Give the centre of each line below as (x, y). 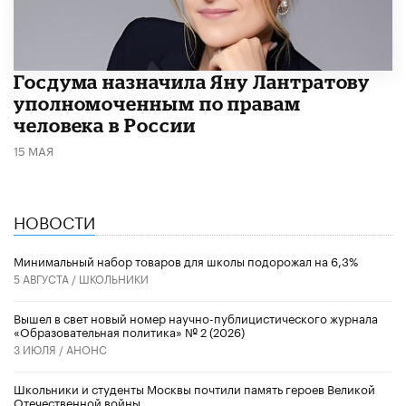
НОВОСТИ (54, 220)
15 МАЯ (34, 149)
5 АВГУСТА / (46, 277)
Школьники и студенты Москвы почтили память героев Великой (194, 387)
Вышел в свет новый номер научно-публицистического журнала (196, 317)
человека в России (105, 125)
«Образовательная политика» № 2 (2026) (129, 330)
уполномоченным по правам (157, 103)
